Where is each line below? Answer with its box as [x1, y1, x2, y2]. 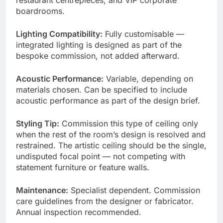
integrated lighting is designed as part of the [16, 39, 182, 50]
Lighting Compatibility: [16, 28, 103, 39]
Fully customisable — [103, 28, 184, 39]
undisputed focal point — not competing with [16, 151, 185, 161]
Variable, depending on [104, 73, 193, 84]
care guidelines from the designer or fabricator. [16, 196, 194, 206]
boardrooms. [16, 5, 65, 16]
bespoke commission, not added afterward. [16, 50, 180, 61]
